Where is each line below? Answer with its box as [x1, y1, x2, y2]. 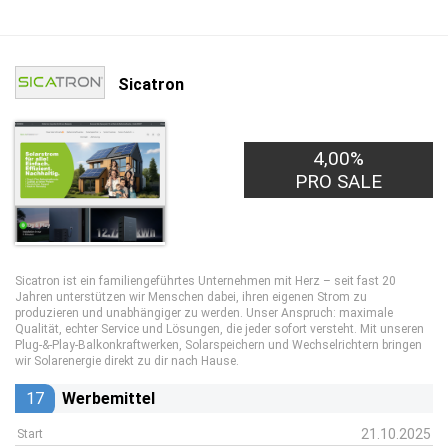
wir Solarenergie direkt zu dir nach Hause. [15, 354, 239, 368]
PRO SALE [295, 170, 383, 193]
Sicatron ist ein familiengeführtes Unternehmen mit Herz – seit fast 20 [15, 274, 396, 288]
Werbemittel [62, 389, 155, 408]
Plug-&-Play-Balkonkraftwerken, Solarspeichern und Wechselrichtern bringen [15, 338, 422, 352]
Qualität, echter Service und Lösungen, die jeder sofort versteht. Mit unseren [15, 322, 424, 336]
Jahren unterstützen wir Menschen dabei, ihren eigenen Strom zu [15, 290, 367, 304]
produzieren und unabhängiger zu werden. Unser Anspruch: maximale [15, 306, 393, 320]
